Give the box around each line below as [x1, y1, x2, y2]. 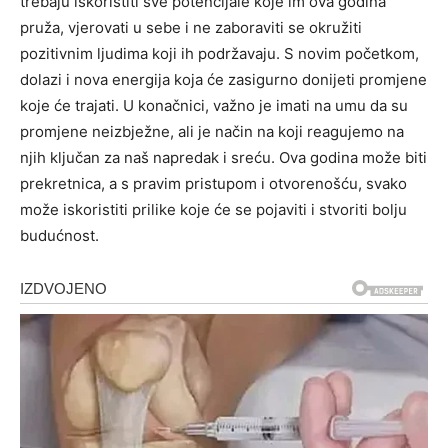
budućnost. [20, 226, 99, 246]
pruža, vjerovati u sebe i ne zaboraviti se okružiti [20, 18, 362, 38]
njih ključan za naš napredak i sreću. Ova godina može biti [20, 148, 427, 168]
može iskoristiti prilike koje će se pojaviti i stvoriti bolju [20, 200, 407, 220]
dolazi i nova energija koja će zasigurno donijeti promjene [20, 70, 427, 90]
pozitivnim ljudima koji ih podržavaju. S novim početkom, [20, 44, 419, 64]
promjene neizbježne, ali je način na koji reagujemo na [20, 122, 404, 142]
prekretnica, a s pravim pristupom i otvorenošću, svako [20, 174, 407, 194]
